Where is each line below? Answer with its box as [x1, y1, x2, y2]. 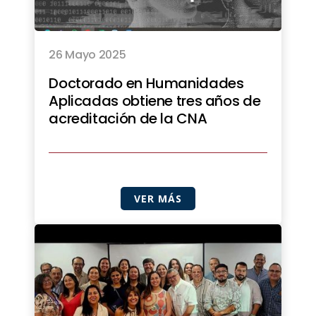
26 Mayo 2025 [49, 46, 126, 63]
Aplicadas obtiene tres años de [49, 90, 261, 111]
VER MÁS [134, 191, 182, 205]
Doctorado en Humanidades [49, 73, 244, 93]
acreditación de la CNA [49, 108, 207, 128]
